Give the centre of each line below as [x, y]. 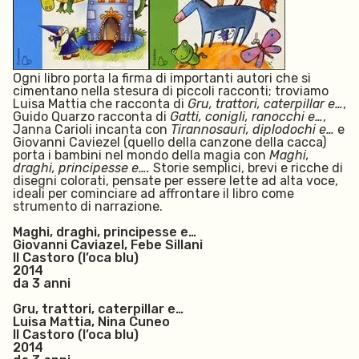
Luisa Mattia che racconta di [100, 104]
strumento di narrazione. [88, 206]
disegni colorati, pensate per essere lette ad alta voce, [175, 181]
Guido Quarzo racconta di [91, 117]
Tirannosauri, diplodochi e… [252, 129]
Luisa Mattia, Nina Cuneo [91, 322]
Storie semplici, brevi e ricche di [246, 168]
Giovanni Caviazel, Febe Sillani [108, 245]
